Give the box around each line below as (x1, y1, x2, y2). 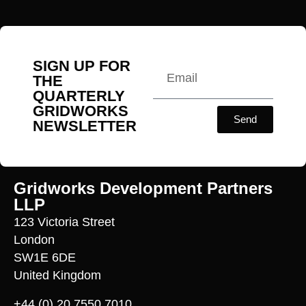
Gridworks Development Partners (14, 178, 273, 197)
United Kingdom (14, 268, 101, 282)
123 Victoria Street (14, 214, 115, 229)
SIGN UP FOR (33, 57, 130, 74)
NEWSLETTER (33, 117, 137, 135)
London (14, 232, 55, 247)
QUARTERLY (33, 87, 125, 105)
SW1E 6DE (14, 250, 76, 264)
